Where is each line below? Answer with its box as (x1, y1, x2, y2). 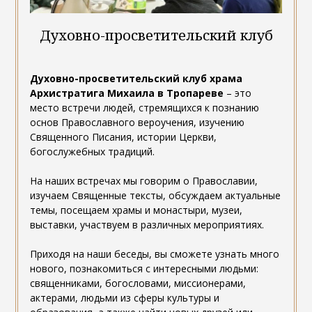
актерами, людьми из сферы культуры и (29, 290, 219, 304)
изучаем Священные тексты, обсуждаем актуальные (29, 188, 281, 202)
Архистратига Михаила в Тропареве (29, 86, 224, 100)
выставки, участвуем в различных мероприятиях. (29, 217, 267, 231)
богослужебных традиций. (29, 144, 155, 158)
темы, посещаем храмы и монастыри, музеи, (29, 203, 242, 217)
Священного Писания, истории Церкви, (29, 130, 217, 143)
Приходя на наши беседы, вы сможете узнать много (29, 247, 279, 260)
